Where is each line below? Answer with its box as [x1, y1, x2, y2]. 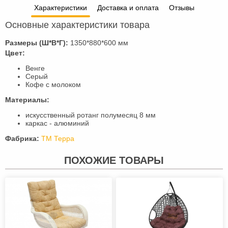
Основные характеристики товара [5, 20, 150, 30]
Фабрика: [5, 134, 39, 142]
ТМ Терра [41, 134, 74, 142]
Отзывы [168, 4, 194, 12]
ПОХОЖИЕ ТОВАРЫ [64, 155, 164, 166]
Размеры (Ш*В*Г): [5, 39, 68, 47]
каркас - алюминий [25, 119, 89, 127]
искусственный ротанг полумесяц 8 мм [25, 111, 156, 119]
